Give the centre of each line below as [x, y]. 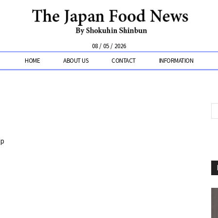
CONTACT [124, 61]
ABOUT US [76, 61]
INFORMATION [176, 61]
